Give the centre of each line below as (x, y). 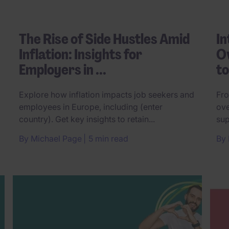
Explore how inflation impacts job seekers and (107, 94)
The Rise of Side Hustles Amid (104, 39)
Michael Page (56, 138)
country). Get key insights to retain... (87, 119)
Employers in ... (63, 70)
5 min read (108, 138)
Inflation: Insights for (81, 54)
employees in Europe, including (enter (91, 107)
